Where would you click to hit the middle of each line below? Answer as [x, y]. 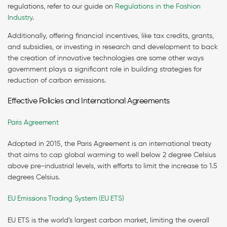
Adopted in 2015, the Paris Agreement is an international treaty [109, 144]
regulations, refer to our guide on [61, 7]
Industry [20, 18]
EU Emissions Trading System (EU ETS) [67, 199]
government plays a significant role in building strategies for [105, 70]
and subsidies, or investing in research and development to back [113, 47]
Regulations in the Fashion [158, 7]
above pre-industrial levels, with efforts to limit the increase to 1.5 [112, 166]
